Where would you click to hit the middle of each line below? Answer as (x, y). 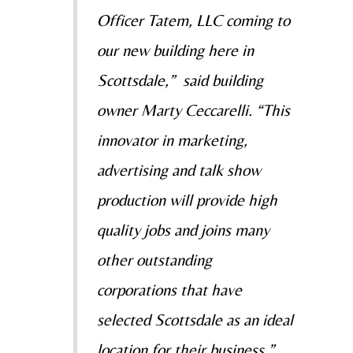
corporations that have (169, 290)
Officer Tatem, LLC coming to (193, 20)
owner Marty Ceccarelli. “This (193, 110)
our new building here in (175, 50)
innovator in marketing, (172, 140)
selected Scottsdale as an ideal (195, 320)
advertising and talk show (178, 170)
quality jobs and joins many (183, 230)
